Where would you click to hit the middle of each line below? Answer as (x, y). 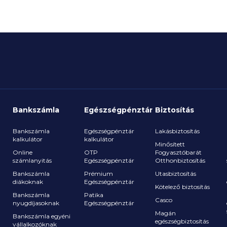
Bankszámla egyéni (42, 216)
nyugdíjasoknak (36, 203)
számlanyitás (32, 160)
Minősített (170, 144)
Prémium (98, 174)
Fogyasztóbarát (178, 152)
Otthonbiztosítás (180, 160)
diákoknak (28, 182)
